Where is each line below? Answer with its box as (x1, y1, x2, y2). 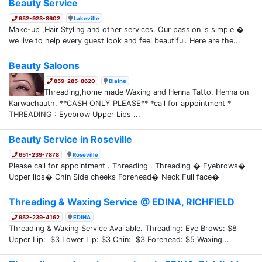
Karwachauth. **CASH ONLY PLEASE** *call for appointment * (9, 98, 231, 108)
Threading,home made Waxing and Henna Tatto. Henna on (44, 87, 249, 96)
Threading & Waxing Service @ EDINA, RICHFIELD (9, 195, 235, 208)
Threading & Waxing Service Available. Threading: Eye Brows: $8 (9, 223, 237, 233)
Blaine (109, 77, 127, 84)
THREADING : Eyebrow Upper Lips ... (9, 109, 140, 119)
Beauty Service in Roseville (9, 133, 132, 145)
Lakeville (74, 15, 100, 22)
